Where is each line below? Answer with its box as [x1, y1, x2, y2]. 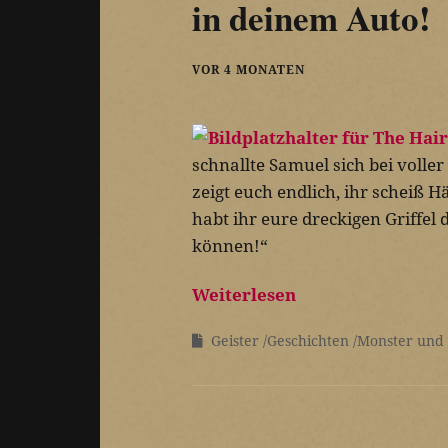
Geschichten [267, 331, 349, 351]
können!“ [192, 234, 268, 258]
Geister [211, 331, 259, 351]
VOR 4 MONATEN [192, 61, 305, 79]
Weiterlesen [192, 283, 296, 307]
